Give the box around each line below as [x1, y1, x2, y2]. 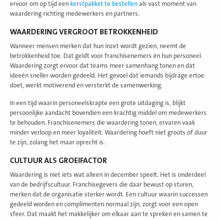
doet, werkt [10, 82, 43, 89]
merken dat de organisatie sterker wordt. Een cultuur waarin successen [10, 191, 208, 198]
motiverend [43, 82, 75, 89]
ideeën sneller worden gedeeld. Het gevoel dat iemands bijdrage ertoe [10, 72, 204, 79]
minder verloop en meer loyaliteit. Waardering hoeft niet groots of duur [10, 129, 207, 136]
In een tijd [10, 99, 37, 107]
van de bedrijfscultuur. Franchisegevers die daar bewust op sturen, [10, 181, 193, 188]
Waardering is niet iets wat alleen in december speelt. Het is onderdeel [10, 171, 206, 178]
